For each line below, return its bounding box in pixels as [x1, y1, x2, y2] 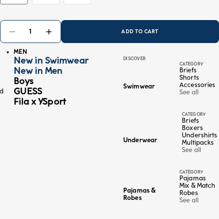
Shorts [179, 73, 199, 81]
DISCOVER [123, 55, 146, 61]
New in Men [14, 65, 63, 76]
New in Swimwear [14, 55, 89, 66]
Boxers [182, 124, 203, 131]
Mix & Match [179, 181, 216, 189]
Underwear [123, 136, 158, 144]
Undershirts [182, 131, 218, 139]
